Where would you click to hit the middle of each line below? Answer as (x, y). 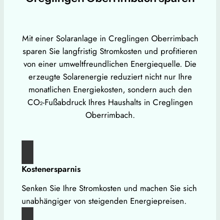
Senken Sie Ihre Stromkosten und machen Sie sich (109, 188)
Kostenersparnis (51, 169)
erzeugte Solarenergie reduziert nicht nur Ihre (110, 77)
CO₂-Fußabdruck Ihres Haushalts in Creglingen (110, 102)
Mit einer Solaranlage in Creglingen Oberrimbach (110, 39)
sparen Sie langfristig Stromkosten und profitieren (110, 51)
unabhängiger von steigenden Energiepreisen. (104, 201)
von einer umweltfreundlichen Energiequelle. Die (110, 64)
